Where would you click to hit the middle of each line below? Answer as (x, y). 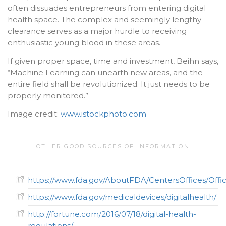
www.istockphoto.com (103, 114)
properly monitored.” (48, 95)
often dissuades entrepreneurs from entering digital (107, 8)
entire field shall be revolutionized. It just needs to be (109, 84)
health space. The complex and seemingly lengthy (104, 19)
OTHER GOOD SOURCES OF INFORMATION (113, 147)
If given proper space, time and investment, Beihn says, (113, 61)
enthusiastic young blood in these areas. (84, 43)
